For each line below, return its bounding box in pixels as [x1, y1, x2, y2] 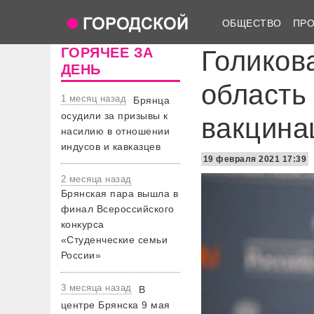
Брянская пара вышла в [61, 188, 179, 199]
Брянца [133, 95, 170, 106]
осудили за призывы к [61, 110, 168, 121]
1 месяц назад [61, 93, 127, 104]
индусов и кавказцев [61, 141, 161, 152]
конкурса [61, 219, 104, 230]
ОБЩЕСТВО [222, 17, 282, 29]
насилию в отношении [61, 125, 170, 137]
